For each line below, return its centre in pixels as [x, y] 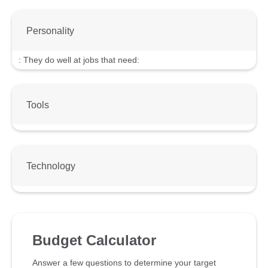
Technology [51, 166]
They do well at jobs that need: [81, 60]
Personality [50, 31]
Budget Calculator [94, 240]
